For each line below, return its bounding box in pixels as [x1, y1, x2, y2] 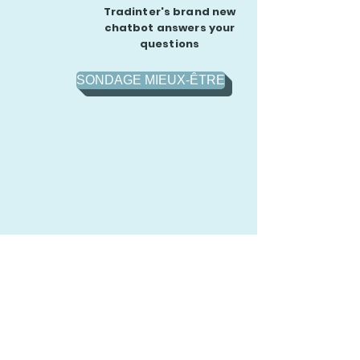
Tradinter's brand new [103, 4, 236, 19]
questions [139, 36, 200, 51]
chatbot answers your [104, 20, 235, 35]
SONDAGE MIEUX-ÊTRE [76, 73, 225, 87]
